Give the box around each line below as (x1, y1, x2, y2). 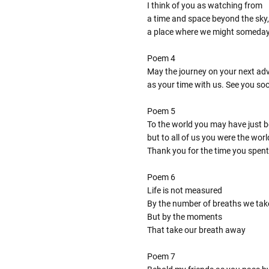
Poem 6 (147, 172, 175, 183)
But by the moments (147, 212, 222, 222)
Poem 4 (147, 53, 175, 64)
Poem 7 (147, 252, 175, 262)
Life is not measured (147, 186, 222, 196)
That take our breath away (147, 225, 246, 235)
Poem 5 (147, 106, 175, 116)
